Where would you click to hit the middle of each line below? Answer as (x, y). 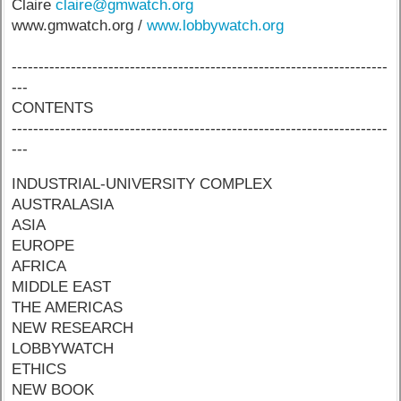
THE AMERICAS (68, 308)
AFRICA (39, 267)
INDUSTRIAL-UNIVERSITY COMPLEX (142, 184)
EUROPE (43, 246)
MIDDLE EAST (62, 287)
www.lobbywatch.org (216, 25)
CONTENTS (53, 107)
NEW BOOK (53, 390)
